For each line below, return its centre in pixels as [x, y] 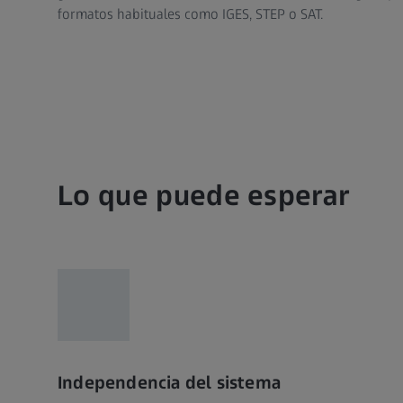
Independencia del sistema [169, 383]
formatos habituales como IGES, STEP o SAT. [190, 13]
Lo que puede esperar [204, 196]
